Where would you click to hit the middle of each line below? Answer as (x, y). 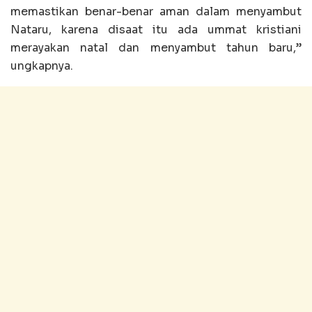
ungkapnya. (42, 66)
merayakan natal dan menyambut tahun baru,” (156, 48)
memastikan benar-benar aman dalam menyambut (156, 12)
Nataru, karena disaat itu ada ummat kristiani (156, 30)
